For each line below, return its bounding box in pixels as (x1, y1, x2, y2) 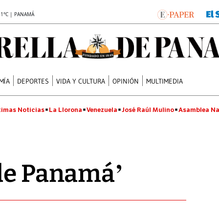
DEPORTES (17, 76, 49, 86)
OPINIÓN (112, 76, 139, 86)
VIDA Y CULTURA (56, 76, 106, 86)
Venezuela (87, 106, 117, 114)
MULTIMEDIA (146, 76, 183, 86)
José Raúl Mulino (122, 106, 174, 114)
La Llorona (49, 106, 82, 114)
